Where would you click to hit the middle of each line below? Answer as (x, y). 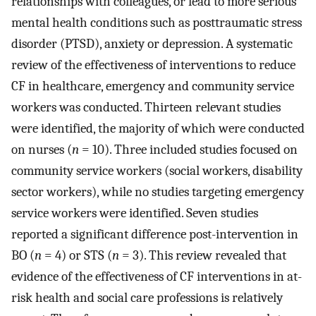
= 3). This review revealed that (203, 256)
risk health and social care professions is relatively (147, 298)
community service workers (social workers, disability (157, 171)
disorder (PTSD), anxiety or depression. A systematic (152, 44)
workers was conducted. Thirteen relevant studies (146, 108)
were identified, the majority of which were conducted (158, 129)
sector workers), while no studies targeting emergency (158, 192)
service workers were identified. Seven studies (135, 213)
